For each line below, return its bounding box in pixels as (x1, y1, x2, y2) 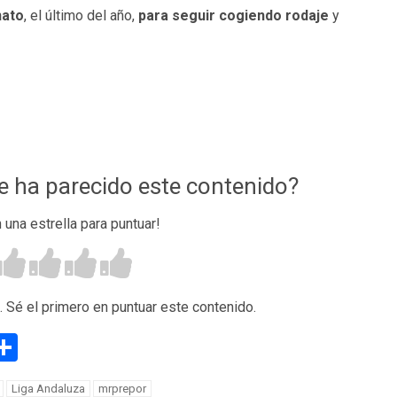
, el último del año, (23, 7, 138, 25)
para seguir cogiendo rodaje (137, 7, 329, 25)
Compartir (17, 331, 143, 365)
